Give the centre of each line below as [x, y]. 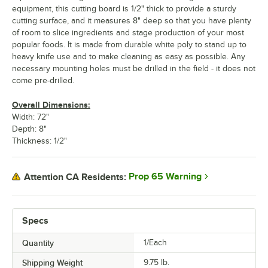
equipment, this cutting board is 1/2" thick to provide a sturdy [124, 9]
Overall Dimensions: [51, 105]
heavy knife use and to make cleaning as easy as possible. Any [129, 57]
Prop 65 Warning [165, 176]
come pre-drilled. [43, 80]
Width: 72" [31, 117]
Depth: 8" [29, 129]
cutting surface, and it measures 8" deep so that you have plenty [132, 21]
